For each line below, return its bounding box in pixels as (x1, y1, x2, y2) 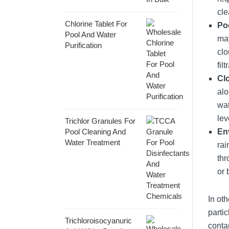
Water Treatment (65, 138, 120, 147)
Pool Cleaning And (65, 127, 126, 136)
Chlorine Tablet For (65, 19, 127, 28)
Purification (65, 40, 102, 50)
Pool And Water (65, 30, 116, 39)
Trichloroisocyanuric (65, 216, 132, 225)
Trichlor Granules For (65, 116, 135, 125)
